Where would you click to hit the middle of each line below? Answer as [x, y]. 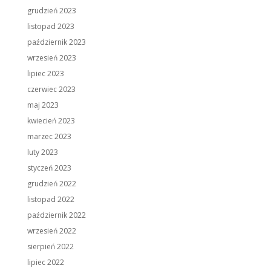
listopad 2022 [51, 200]
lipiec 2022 [45, 263]
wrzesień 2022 [51, 231]
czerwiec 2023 [51, 90]
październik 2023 [56, 42]
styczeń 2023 [49, 168]
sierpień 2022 [50, 247]
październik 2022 [56, 215]
